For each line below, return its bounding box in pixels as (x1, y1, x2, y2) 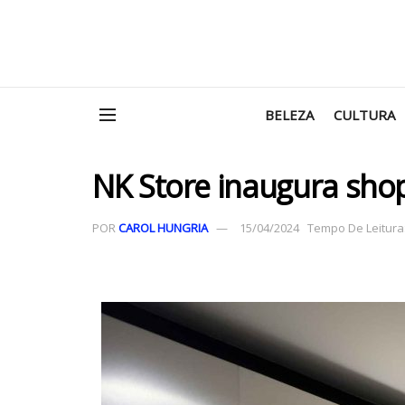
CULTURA (334, 106, 395, 124)
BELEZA (265, 106, 314, 124)
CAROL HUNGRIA (118, 219, 208, 236)
